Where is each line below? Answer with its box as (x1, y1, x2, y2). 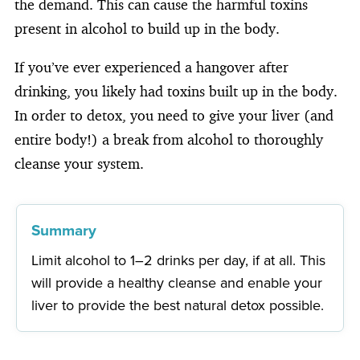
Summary (31, 218, 97, 242)
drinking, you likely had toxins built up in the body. (14, 81, 337, 100)
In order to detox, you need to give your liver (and (14, 105, 333, 124)
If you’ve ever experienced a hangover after (14, 57, 288, 76)
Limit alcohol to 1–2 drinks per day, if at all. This (31, 249, 326, 271)
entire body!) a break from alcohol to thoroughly (14, 129, 323, 148)
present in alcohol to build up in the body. (14, 18, 280, 37)
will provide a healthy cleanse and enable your (31, 272, 323, 293)
